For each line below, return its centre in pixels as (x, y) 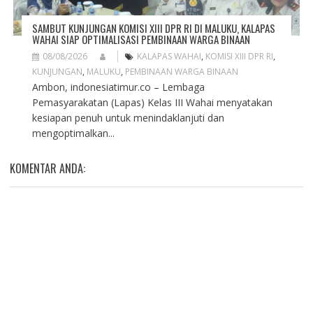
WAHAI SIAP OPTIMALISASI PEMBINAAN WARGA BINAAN (141, 39)
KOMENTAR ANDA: (47, 168)
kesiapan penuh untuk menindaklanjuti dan (128, 117)
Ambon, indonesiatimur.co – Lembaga (118, 87)
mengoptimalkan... (73, 133)
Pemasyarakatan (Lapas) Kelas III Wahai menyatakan (152, 102)
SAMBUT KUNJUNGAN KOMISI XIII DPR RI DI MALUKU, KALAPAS (153, 28)
